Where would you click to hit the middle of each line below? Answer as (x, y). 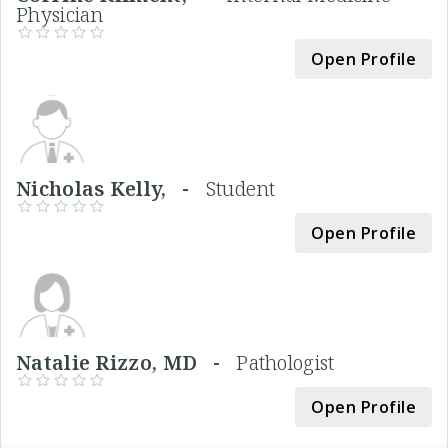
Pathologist (285, 362)
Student (240, 188)
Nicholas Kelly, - (111, 188)
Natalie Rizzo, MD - (126, 362)
